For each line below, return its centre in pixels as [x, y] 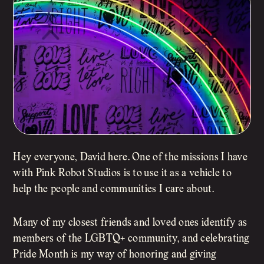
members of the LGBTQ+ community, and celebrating [131, 239]
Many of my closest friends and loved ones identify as [130, 223]
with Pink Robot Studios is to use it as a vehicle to [122, 174]
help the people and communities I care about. [113, 190]
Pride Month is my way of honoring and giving [115, 255]
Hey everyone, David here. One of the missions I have [130, 158]
